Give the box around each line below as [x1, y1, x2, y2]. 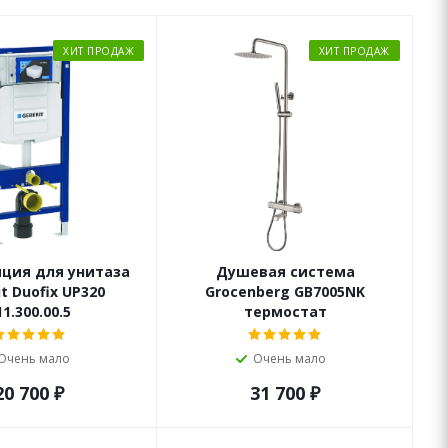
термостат [243, 301, 327, 321]
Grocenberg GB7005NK [205, 281, 366, 301]
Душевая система [215, 261, 355, 281]
